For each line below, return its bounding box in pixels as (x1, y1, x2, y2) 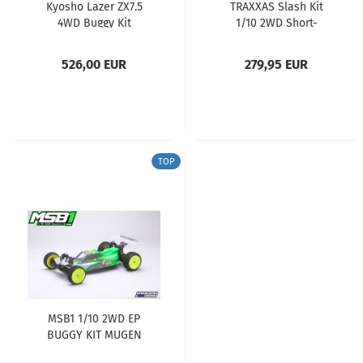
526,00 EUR (62, 57, 126, 72)
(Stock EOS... (62, 344, 126, 358)
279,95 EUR (245, 57, 308, 72)
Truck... (258, 49, 294, 62)
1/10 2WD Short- (235, 16, 318, 30)
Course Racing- (237, 32, 315, 46)
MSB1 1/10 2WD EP (48, 312, 140, 326)
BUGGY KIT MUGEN (46, 328, 142, 342)
